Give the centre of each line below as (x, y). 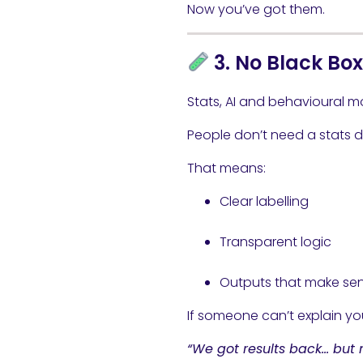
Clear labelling (264, 201)
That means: (226, 168)
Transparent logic (275, 242)
